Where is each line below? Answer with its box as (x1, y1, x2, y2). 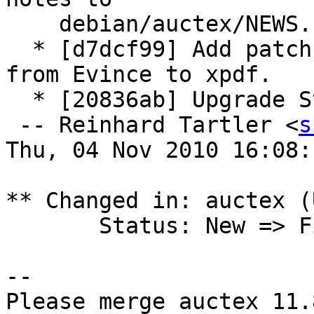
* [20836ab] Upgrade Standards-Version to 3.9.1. (6, 87, 32, 113)
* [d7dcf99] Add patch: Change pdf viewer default (6, 36, 32, 62)
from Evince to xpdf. (6, 62, 272, 88)
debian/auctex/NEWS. (6, 11, 59, 37)
